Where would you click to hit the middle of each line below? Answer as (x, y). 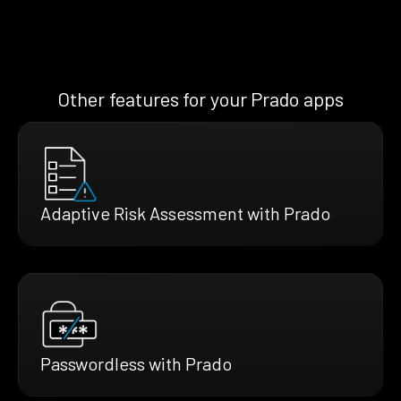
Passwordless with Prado (136, 363)
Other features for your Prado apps (200, 98)
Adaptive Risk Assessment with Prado (185, 213)
